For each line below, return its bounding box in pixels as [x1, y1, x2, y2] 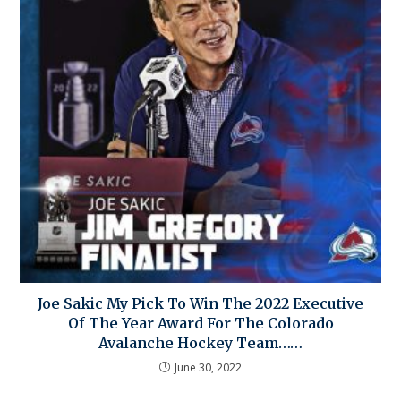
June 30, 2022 [175, 359, 242, 375]
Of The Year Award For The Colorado [67, 313, 334, 332]
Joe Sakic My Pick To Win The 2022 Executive [38, 294, 363, 312]
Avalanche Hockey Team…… [98, 333, 303, 352]
